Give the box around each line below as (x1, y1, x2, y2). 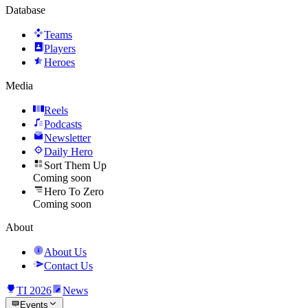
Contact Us (44, 260, 93, 272)
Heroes (44, 56, 75, 69)
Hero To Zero (44, 186, 104, 198)
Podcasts (44, 118, 82, 131)
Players (44, 43, 76, 55)
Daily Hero (44, 146, 93, 158)
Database (5, 4, 45, 16)
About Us (44, 246, 87, 258)
